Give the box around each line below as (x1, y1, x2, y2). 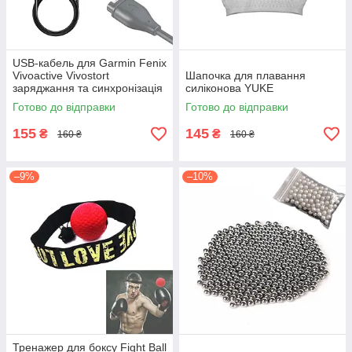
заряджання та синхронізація (13, 82, 163, 94)
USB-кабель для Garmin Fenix (13, 57, 167, 69)
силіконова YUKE (185, 82, 273, 94)
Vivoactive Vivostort (13, 69, 109, 82)
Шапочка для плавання (185, 69, 306, 82)
